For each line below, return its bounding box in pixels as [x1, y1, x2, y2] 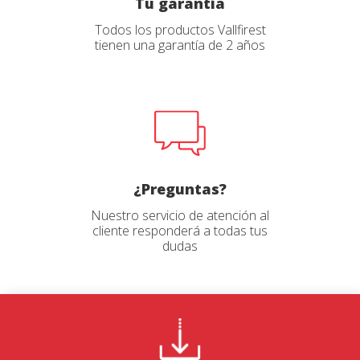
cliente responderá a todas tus [92, 221, 268, 239]
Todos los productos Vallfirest [94, 20, 266, 39]
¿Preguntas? [133, 178, 227, 198]
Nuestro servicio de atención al [91, 206, 269, 224]
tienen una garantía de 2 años [95, 35, 265, 54]
